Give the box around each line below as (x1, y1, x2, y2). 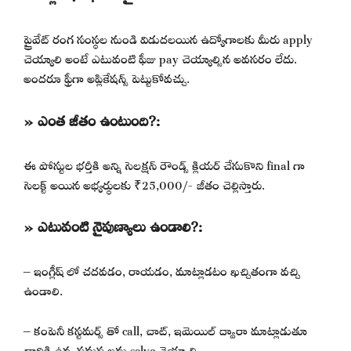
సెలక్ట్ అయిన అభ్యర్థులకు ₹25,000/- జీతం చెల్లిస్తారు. (24, 168, 265, 197)
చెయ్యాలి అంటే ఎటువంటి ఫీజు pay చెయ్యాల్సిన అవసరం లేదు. (24, 43, 297, 71)
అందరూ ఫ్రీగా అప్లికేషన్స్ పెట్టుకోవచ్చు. (24, 63, 190, 91)
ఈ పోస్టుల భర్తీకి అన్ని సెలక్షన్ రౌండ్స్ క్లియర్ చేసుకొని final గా (24, 149, 305, 177)
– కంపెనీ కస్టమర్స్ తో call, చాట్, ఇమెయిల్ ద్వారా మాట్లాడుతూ (24, 314, 307, 342)
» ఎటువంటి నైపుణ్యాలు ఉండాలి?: (24, 208, 202, 241)
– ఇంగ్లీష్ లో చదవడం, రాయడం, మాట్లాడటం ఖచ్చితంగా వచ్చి (24, 255, 300, 284)
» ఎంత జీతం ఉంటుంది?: (24, 101, 160, 135)
